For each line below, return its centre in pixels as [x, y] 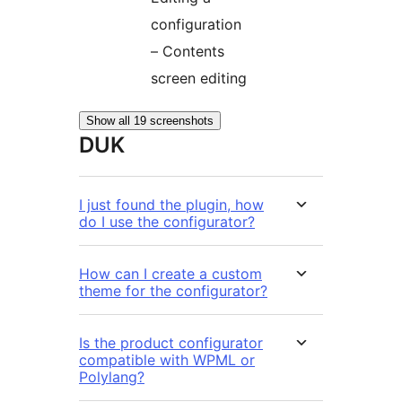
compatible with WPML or [167, 360]
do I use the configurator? [167, 222]
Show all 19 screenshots [150, 121]
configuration [196, 25]
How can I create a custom [170, 274]
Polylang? [112, 377]
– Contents [188, 52]
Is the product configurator [171, 343]
